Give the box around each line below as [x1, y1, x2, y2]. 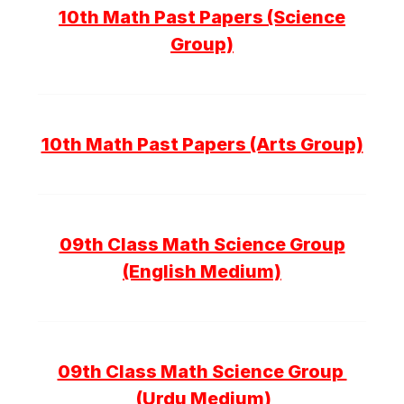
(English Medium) [123, 260, 281, 282]
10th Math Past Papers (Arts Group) [41, 133, 363, 155]
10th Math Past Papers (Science [59, 5, 345, 28]
